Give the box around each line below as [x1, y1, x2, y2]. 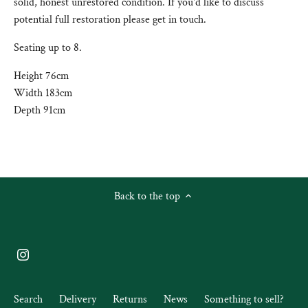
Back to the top [114, 188, 180, 203]
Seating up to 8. [14, 40, 82, 55]
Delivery [59, 291, 96, 307]
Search [14, 291, 43, 307]
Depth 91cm [14, 102, 66, 118]
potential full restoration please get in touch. [14, 12, 206, 27]
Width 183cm [14, 85, 73, 100]
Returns [113, 291, 147, 307]
